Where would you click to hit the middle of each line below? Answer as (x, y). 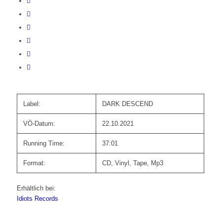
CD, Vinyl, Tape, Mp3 (132, 163)
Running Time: (44, 144)
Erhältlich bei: (36, 188)
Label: (32, 104)
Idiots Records (37, 199)
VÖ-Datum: (39, 124)
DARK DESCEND (127, 104)
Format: (34, 163)
